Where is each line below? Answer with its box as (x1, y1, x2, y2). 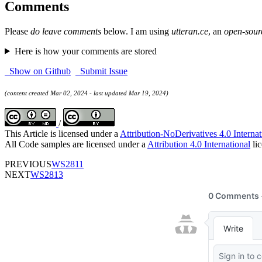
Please (5, 26, 30, 36)
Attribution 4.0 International (147, 139, 250, 150)
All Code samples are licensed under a (5, 139, 147, 150)
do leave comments (30, 26, 101, 36)
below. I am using (101, 26, 171, 36)
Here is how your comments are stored (14, 46, 157, 56)
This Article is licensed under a (5, 129, 120, 139)
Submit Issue (75, 65, 127, 76)
